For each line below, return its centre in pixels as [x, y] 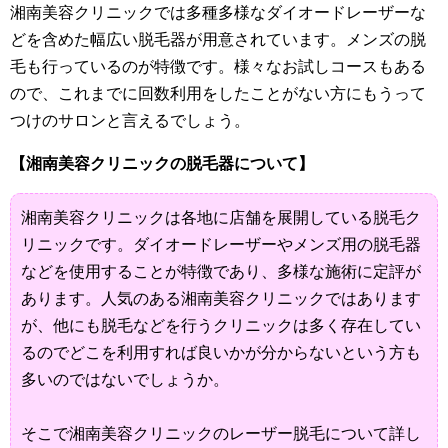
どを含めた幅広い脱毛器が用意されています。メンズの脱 [218, 39]
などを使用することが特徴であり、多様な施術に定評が [221, 271]
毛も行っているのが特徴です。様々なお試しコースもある [218, 66]
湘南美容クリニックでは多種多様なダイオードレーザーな [218, 12]
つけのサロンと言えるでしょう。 [130, 120]
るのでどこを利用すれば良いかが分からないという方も [221, 352]
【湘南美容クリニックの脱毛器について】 [162, 163]
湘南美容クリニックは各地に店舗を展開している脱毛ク [221, 217]
